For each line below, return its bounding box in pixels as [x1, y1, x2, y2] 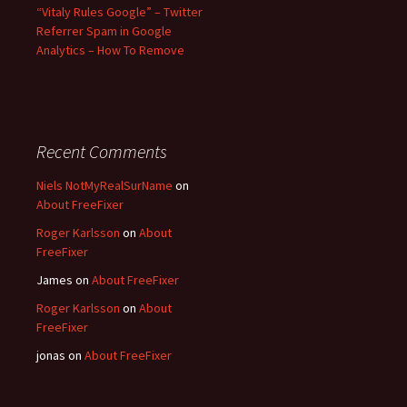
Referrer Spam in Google [36, 23, 172, 40]
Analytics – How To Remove [36, 42, 184, 59]
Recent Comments [36, 140, 167, 164]
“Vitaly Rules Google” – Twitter [36, 4, 203, 21]
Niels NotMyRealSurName [36, 177, 173, 194]
